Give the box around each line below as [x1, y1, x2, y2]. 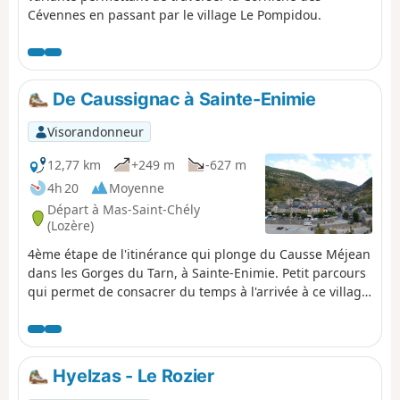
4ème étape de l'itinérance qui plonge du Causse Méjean [28, 246, 371, 263]
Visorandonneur [46, 122, 144, 140]
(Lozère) [47, 217, 94, 235]
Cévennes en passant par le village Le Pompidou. [28, 5, 321, 23]
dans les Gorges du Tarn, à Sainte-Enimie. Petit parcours [28, 264, 366, 282]
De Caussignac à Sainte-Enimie [48, 87, 316, 110]
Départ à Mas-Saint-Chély [47, 201, 200, 219]
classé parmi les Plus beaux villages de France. [28, 302, 308, 320]
